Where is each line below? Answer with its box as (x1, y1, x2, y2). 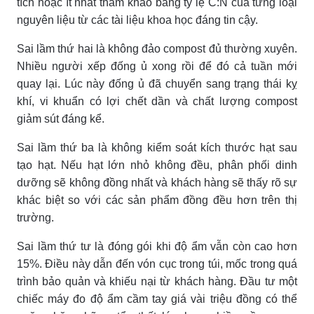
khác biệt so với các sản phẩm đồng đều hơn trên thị (17, 193, 297, 206)
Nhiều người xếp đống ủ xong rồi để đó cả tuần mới (17, 60, 297, 72)
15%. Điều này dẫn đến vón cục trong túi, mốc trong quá (17, 257, 297, 270)
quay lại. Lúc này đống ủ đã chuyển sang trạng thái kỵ (17, 77, 297, 90)
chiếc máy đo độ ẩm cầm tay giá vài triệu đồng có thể (17, 292, 297, 305)
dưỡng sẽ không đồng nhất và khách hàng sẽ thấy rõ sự (17, 176, 297, 189)
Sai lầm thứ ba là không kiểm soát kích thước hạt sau (17, 141, 297, 153)
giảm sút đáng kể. (17, 112, 104, 125)
